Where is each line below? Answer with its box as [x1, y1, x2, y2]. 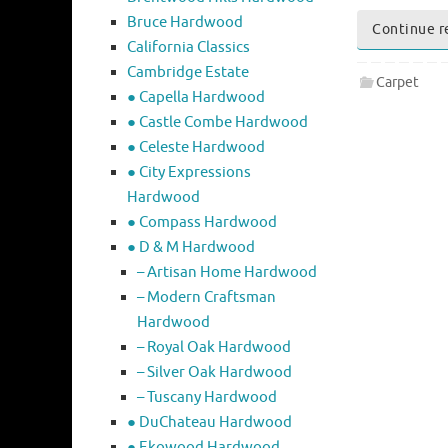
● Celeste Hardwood [127, 138, 265, 158]
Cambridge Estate [127, 63, 249, 83]
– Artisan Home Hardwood [137, 263, 317, 283]
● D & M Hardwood [127, 238, 255, 258]
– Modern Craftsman [137, 288, 276, 308]
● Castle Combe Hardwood [127, 113, 308, 133]
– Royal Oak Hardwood [137, 338, 291, 358]
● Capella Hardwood [127, 88, 265, 108]
